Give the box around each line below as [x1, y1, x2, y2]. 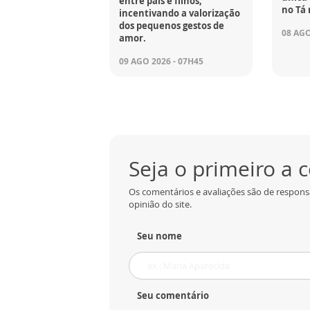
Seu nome [137, 230, 182, 243]
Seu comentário [137, 289, 209, 302]
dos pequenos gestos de [119, 19, 224, 33]
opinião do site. [129, 198, 192, 211]
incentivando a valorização [119, 7, 240, 20]
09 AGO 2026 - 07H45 [119, 55, 203, 68]
